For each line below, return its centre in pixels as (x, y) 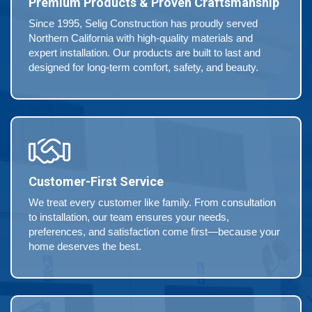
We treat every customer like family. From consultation (152, 203)
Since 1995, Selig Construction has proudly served (143, 24)
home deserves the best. (85, 247)
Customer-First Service (96, 182)
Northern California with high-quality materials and (141, 38)
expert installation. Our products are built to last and (145, 53)
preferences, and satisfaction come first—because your (154, 232)
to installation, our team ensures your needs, (129, 217)
